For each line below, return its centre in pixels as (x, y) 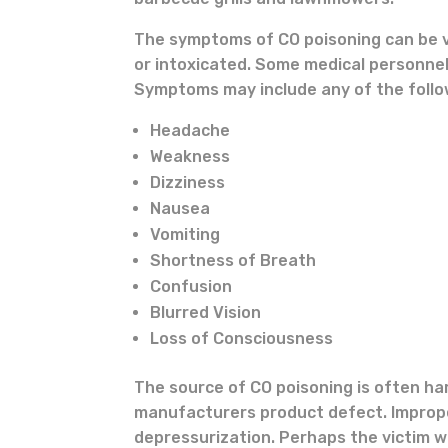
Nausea (180, 208)
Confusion (191, 286)
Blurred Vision (206, 312)
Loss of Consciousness (242, 338)
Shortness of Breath (233, 260)
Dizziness (188, 182)
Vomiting (185, 234)
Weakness (190, 156)
